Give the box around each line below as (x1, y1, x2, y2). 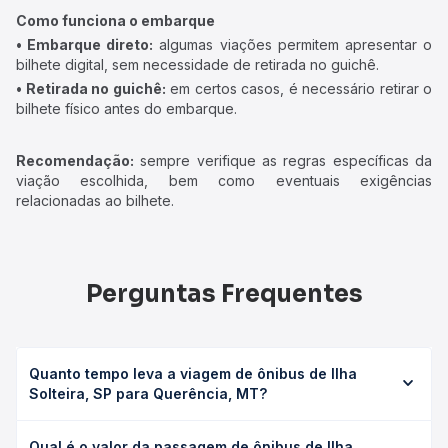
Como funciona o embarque (16, 12, 215, 29)
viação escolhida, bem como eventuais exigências (16, 172, 432, 189)
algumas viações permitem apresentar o (153, 36, 433, 53)
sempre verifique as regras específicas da (134, 152, 432, 169)
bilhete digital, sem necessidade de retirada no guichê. (16, 56, 379, 73)
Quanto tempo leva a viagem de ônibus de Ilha (29, 365, 357, 382)
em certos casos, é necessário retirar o (165, 80, 432, 97)
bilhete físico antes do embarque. (16, 100, 237, 117)
